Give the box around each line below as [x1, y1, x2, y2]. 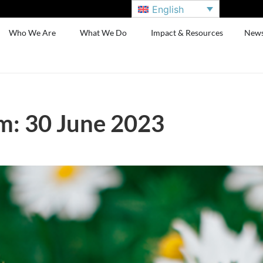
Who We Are [9, 28, 56, 38]
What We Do [80, 28, 127, 38]
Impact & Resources [151, 28, 224, 38]
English [152, 3, 184, 15]
